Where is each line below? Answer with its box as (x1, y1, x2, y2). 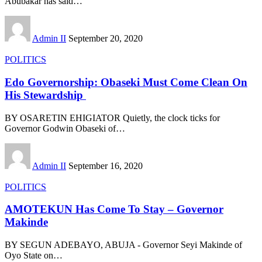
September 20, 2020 (68, 33, 143, 44)
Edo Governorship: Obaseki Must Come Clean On (5, 76, 247, 89)
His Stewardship (5, 89, 86, 102)
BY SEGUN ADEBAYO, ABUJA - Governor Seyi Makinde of (5, 240, 242, 250)
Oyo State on (5, 250, 53, 261)
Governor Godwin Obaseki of (5, 123, 116, 133)
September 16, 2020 (68, 160, 143, 171)
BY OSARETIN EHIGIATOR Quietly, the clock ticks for (5, 112, 220, 123)
